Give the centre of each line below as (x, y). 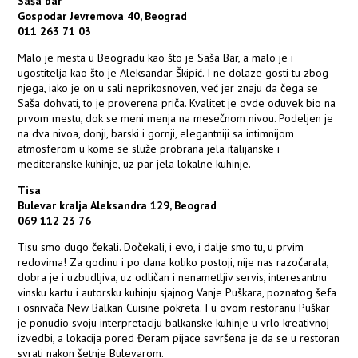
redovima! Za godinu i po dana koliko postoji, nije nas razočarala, (173, 263)
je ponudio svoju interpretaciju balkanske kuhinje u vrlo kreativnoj (174, 323)
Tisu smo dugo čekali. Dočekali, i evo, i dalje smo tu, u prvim (161, 247)
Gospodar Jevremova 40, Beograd (103, 16)
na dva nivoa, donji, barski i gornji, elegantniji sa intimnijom (156, 134)
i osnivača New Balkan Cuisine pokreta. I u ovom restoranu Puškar (174, 308)
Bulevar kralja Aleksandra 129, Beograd (117, 206)
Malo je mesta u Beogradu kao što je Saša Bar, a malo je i (156, 58)
